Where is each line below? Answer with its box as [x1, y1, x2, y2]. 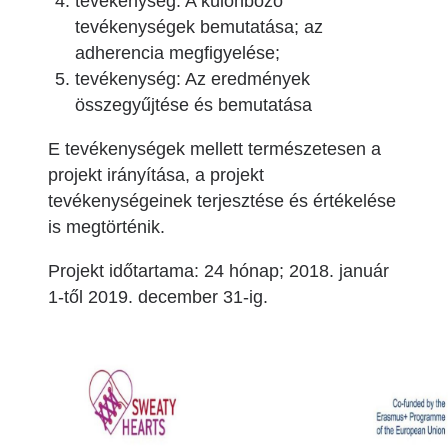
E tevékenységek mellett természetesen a [48, 139, 381, 159]
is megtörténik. [48, 217, 165, 237]
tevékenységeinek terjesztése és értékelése [48, 191, 396, 211]
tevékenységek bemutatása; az [75, 17, 323, 37]
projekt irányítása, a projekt [48, 165, 264, 185]
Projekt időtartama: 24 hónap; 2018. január [48, 261, 389, 281]
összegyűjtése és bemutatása [75, 95, 312, 115]
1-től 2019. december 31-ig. [48, 287, 268, 307]
